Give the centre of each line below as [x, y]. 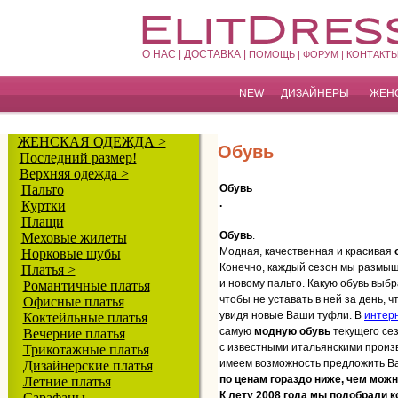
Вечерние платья [74, 334]
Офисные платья [73, 302]
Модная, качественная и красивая [307, 251]
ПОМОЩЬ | [276, 54]
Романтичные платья [86, 286]
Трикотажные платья [86, 350]
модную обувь [292, 331]
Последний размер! [78, 158]
